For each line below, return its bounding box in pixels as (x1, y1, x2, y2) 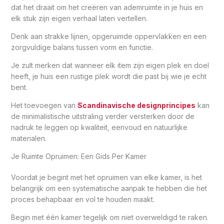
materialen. (10, 134, 46, 143)
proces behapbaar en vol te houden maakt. (10, 195, 154, 204)
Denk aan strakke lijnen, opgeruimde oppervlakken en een (10, 32, 206, 41)
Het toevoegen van (10, 101, 77, 110)
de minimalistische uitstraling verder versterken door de (10, 112, 194, 121)
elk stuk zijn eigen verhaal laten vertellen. (10, 14, 147, 23)
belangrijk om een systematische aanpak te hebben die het (10, 184, 207, 193)
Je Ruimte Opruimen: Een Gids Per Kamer (10, 152, 146, 161)
